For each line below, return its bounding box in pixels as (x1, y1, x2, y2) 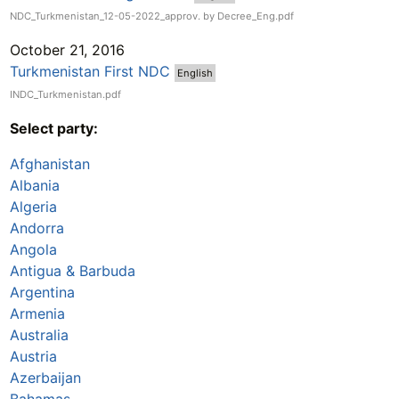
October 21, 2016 (9, 40, 125, 59)
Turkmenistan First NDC (9, 61, 170, 80)
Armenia (9, 304, 65, 322)
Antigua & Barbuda (9, 261, 135, 280)
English (176, 66, 213, 79)
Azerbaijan (9, 368, 81, 387)
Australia (9, 325, 69, 344)
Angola (9, 240, 57, 258)
